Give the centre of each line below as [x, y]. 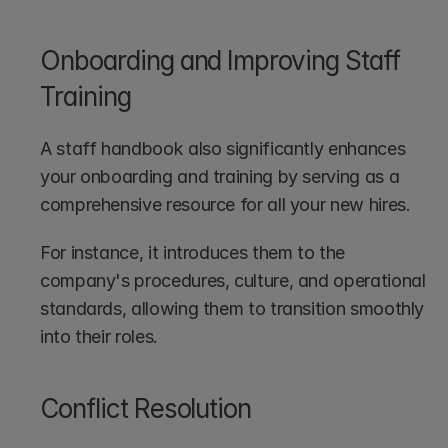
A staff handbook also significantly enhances [223, 149]
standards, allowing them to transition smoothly [232, 309]
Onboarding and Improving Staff [220, 61]
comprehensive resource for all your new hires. [228, 205]
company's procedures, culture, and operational [233, 281]
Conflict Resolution [146, 409]
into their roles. [101, 337]
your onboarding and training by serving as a [220, 177]
